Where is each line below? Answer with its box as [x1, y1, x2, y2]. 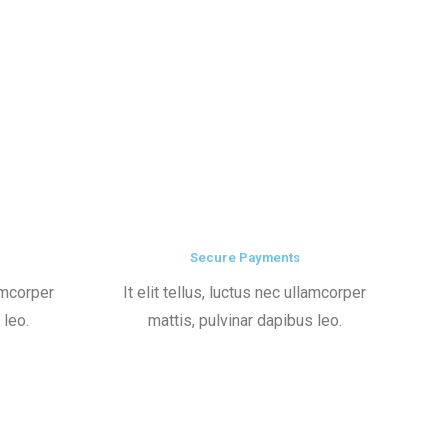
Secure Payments [189, 249, 300, 265]
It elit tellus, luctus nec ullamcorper [123, 282, 367, 302]
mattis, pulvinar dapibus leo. [147, 310, 342, 330]
